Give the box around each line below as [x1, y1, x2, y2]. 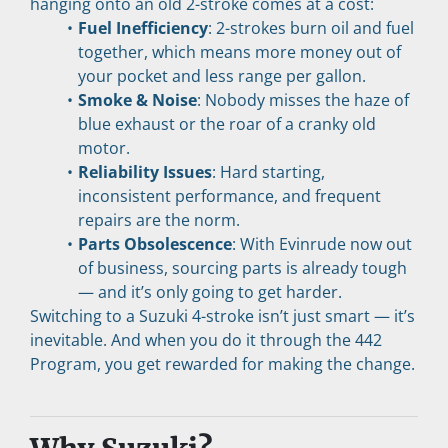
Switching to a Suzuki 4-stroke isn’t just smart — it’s [30, 304, 415, 327]
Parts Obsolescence [77, 232, 232, 255]
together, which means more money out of [78, 40, 401, 63]
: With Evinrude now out [231, 232, 412, 255]
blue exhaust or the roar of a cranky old [78, 112, 376, 135]
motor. [78, 136, 130, 159]
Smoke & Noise [77, 88, 197, 111]
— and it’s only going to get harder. [78, 280, 342, 303]
